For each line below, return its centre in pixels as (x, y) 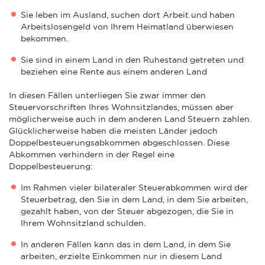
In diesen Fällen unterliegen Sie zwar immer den (107, 95)
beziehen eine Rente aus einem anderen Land (114, 71)
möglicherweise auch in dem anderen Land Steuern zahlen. (130, 119)
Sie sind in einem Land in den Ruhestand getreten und (132, 59)
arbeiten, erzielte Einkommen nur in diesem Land (121, 256)
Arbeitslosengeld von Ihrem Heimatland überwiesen (127, 26)
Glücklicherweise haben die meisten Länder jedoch (113, 130)
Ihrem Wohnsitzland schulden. (83, 223)
